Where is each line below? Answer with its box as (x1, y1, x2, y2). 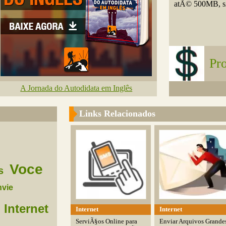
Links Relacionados (79, 108, 155, 119)
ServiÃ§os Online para (76, 217, 138, 225)
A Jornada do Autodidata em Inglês (20, 84, 133, 92)
